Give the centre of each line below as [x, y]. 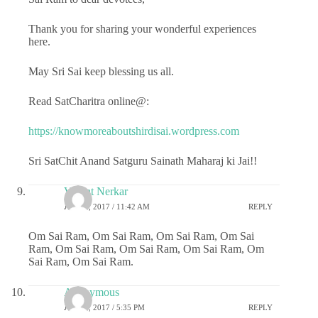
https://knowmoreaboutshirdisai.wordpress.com [134, 131]
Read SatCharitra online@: [89, 101]
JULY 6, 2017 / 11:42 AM [107, 207]
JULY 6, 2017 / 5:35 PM [104, 308]
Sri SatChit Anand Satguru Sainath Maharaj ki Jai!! [143, 160]
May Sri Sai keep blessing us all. [101, 71]
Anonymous [92, 292]
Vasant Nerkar [96, 191]
